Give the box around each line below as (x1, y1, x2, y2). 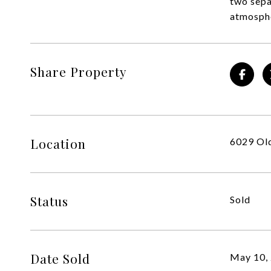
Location (30, 135, 86, 152)
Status (30, 192, 68, 209)
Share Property (30, 63, 127, 80)
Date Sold (30, 250, 90, 267)
